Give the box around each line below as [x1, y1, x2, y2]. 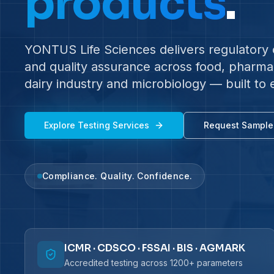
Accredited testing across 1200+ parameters [64, 257, 243, 268]
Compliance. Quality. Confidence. [42, 170, 193, 181]
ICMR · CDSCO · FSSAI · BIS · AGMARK [64, 241, 245, 254]
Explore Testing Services [44, 119, 149, 130]
